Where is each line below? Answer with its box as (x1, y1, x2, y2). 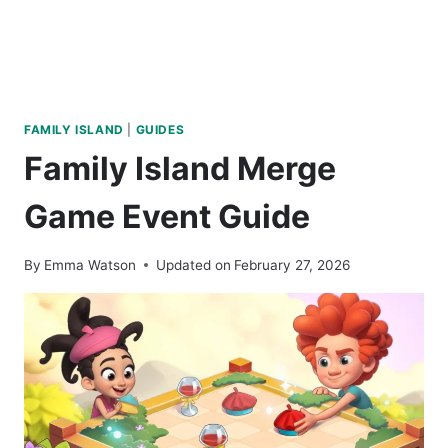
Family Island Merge (24, 148, 336, 188)
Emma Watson (44, 256, 137, 273)
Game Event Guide (24, 196, 310, 236)
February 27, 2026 (234, 256, 351, 273)
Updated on (156, 256, 232, 273)
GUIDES (135, 122, 185, 137)
